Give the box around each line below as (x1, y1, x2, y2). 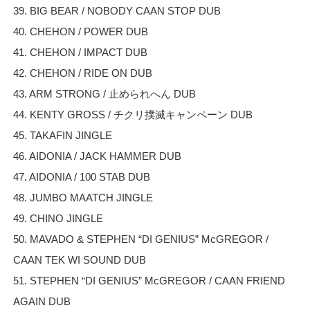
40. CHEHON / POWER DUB (12, 25, 148, 37)
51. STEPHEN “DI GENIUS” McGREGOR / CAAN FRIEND (12, 274, 285, 286)
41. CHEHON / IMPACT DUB (12, 46, 147, 58)
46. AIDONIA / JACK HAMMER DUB (12, 149, 181, 162)
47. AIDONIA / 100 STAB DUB (12, 170, 150, 183)
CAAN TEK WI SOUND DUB (12, 253, 146, 266)
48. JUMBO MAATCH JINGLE (12, 191, 153, 203)
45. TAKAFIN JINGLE (12, 129, 112, 141)
